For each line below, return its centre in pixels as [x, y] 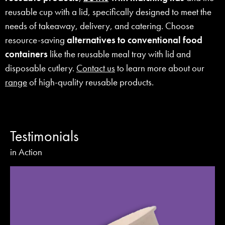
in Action [26, 152]
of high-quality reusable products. [90, 82]
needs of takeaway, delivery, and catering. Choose [99, 26]
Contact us [96, 68]
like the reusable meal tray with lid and [119, 54]
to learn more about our [160, 68]
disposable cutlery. [41, 68]
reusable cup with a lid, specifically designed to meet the [108, 12]
